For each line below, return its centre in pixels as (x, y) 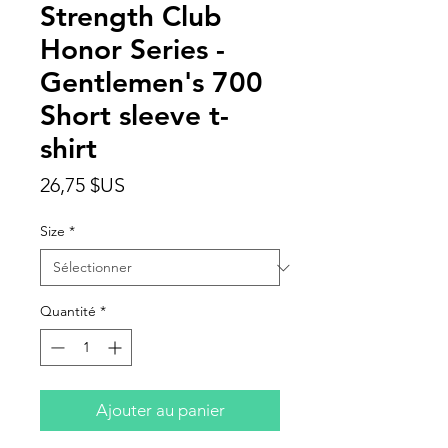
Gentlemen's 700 (151, 82)
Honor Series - (132, 49)
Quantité (68, 311)
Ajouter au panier (160, 410)
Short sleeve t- (134, 115)
